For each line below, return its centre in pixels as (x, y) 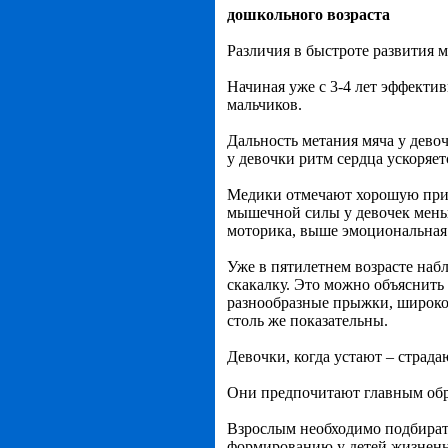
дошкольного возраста (308, 14)
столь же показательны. (307, 320)
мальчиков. (264, 104)
